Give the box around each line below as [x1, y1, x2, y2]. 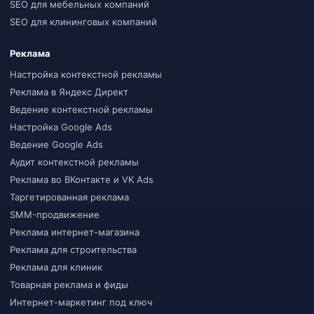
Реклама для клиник [10, 261, 102, 273]
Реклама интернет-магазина [10, 226, 139, 238]
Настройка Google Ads [10, 121, 112, 132]
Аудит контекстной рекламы [10, 156, 139, 168]
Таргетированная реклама [10, 191, 129, 203]
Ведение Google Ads [10, 138, 103, 150]
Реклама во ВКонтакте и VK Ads [10, 173, 153, 185]
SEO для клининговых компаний [10, 15, 157, 27]
